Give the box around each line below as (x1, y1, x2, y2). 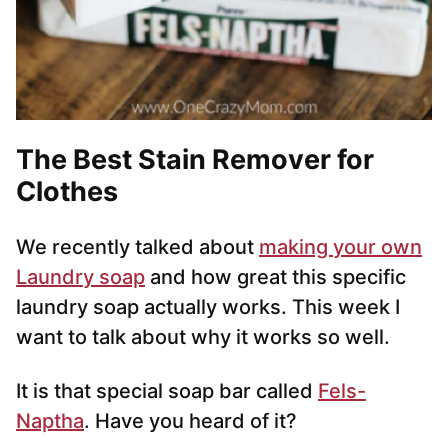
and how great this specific (145, 265, 406, 290)
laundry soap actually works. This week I (16, 295, 400, 320)
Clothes (16, 175, 118, 209)
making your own (259, 235, 422, 260)
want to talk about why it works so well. (16, 325, 390, 350)
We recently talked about (16, 235, 259, 260)
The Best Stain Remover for (16, 143, 374, 177)
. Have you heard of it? (84, 409, 297, 434)
